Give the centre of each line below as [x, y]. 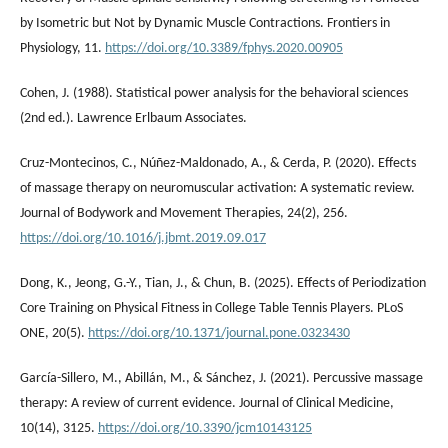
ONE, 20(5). [54, 333]
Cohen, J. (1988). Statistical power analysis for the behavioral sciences [214, 93]
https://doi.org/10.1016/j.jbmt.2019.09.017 [143, 238]
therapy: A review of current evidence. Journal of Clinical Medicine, [207, 403]
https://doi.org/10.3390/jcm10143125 [205, 428]
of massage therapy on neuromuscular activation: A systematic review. [217, 188]
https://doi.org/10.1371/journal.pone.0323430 [219, 333]
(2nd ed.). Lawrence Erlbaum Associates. [133, 118]
